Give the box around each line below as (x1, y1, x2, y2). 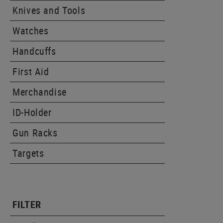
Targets (12, 146, 44, 160)
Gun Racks (12, 126, 58, 139)
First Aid (12, 65, 49, 78)
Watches (12, 24, 49, 37)
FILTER (12, 198, 41, 211)
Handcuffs (12, 44, 56, 58)
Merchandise (12, 85, 67, 99)
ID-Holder (12, 106, 52, 119)
